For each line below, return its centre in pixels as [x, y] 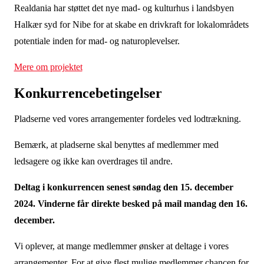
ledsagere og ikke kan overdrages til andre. [94, 161]
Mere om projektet [48, 67]
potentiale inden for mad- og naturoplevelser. [98, 41]
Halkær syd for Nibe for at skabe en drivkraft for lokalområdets [131, 24]
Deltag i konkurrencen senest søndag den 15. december [123, 187]
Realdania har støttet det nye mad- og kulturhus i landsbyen [124, 8]
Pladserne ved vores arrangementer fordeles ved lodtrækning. [128, 119]
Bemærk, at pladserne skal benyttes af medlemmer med [116, 145]
